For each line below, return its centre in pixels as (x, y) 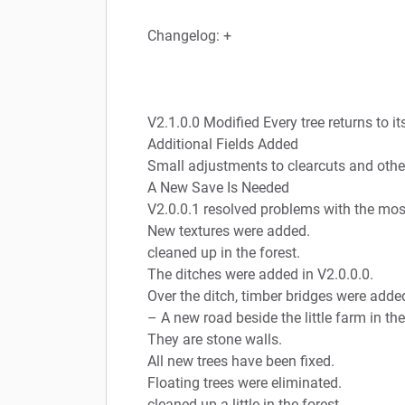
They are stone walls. (215, 339)
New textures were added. (229, 231)
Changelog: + (189, 35)
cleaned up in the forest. (224, 252)
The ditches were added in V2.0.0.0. (260, 274)
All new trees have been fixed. (241, 361)
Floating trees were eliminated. (245, 382)
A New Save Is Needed (218, 187)
